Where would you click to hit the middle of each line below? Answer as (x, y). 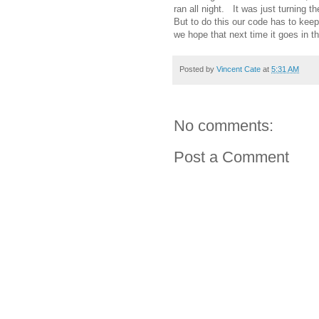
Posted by (198, 69)
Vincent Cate (239, 69)
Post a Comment (231, 157)
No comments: (224, 126)
